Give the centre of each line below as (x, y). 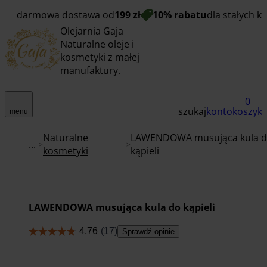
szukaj (192, 111)
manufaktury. (90, 70)
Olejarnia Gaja (92, 31)
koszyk (247, 111)
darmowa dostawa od (66, 15)
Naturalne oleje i (97, 44)
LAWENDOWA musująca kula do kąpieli (122, 207)
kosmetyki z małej (100, 57)
